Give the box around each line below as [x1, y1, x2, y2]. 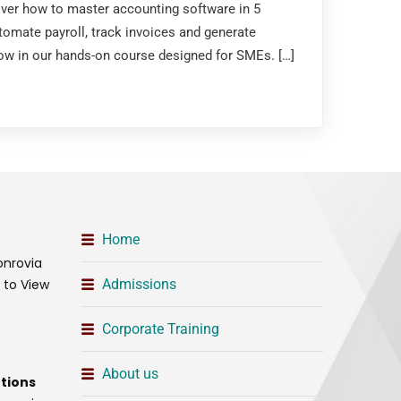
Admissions [101, 276, 176, 293]
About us [101, 365, 158, 382]
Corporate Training [101, 320, 219, 337]
